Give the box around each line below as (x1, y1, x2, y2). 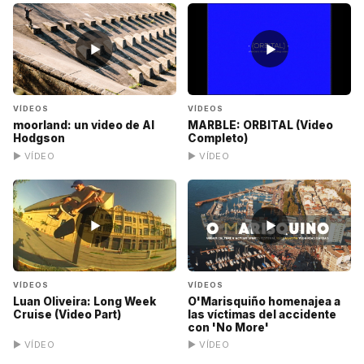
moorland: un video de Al (13, 119, 154, 132)
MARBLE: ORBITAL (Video (188, 119, 334, 132)
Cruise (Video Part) (13, 307, 121, 321)
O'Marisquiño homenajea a (188, 294, 341, 308)
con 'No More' (188, 320, 270, 334)
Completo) (188, 132, 249, 145)
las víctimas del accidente (188, 307, 337, 321)
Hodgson (13, 132, 65, 145)
